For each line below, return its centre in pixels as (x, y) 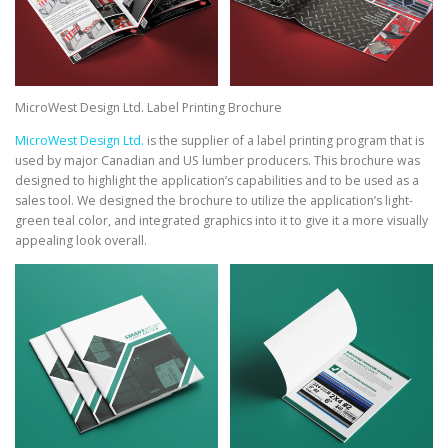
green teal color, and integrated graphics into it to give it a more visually (221, 221)
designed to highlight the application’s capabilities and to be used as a (217, 181)
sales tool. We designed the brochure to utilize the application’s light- (214, 201)
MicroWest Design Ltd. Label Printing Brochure (148, 108)
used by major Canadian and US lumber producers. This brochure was (217, 161)
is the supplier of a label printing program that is (284, 141)
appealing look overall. (81, 241)
